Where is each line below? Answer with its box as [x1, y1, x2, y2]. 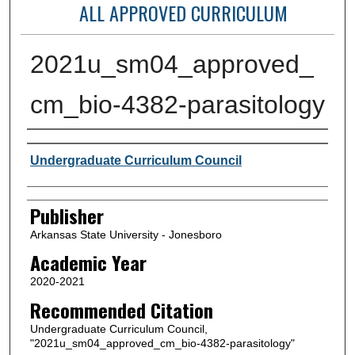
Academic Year [29, 248, 147, 277]
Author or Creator [26, 131, 149, 160]
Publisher [29, 200, 104, 230]
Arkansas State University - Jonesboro [29, 227, 222, 241]
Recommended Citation [29, 295, 213, 324]
